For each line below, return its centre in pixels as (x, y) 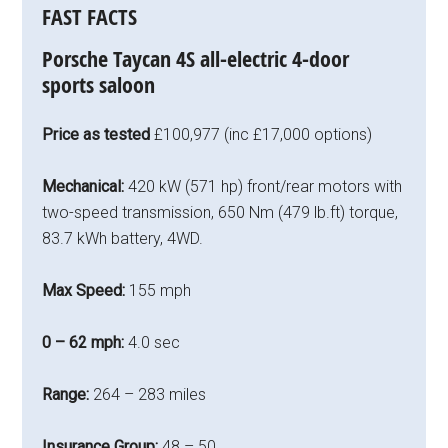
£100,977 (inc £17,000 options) (263, 135)
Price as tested (98, 135)
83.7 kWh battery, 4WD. (123, 239)
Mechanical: (85, 187)
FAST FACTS (90, 17)
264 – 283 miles (150, 395)
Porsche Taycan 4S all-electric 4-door (196, 59)
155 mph (160, 291)
